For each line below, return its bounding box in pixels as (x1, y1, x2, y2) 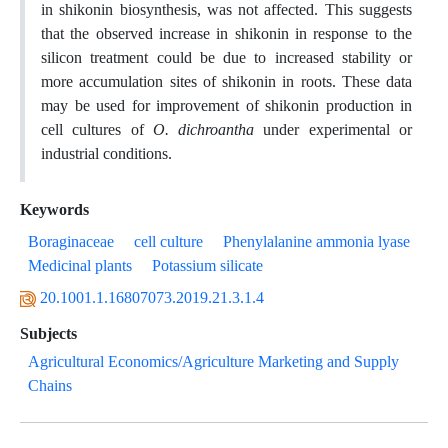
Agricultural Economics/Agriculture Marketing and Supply (28, 352, 399, 371)
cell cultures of (41, 120, 153, 139)
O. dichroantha (152, 120, 264, 139)
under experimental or (263, 120, 413, 139)
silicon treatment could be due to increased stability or (41, 48, 412, 67)
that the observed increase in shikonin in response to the (41, 24, 412, 43)
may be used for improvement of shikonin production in (41, 96, 412, 115)
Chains (28, 376, 72, 395)
